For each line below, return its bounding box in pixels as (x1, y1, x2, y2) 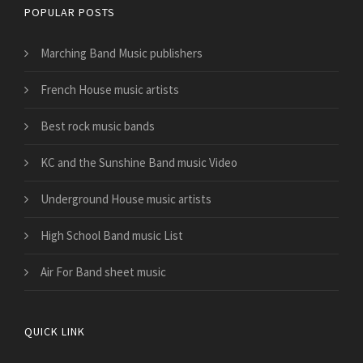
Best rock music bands (41, 118, 155, 135)
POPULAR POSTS (24, 5, 115, 20)
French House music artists (41, 82, 179, 98)
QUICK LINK (24, 324, 85, 340)
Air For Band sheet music (41, 264, 166, 280)
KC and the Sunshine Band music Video (41, 155, 237, 171)
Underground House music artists (41, 191, 211, 207)
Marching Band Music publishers (41, 45, 203, 62)
